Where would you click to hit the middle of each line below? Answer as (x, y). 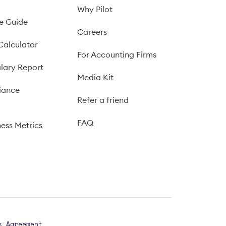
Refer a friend (103, 100)
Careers (92, 32)
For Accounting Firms (117, 54)
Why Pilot (95, 9)
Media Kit (95, 77)
